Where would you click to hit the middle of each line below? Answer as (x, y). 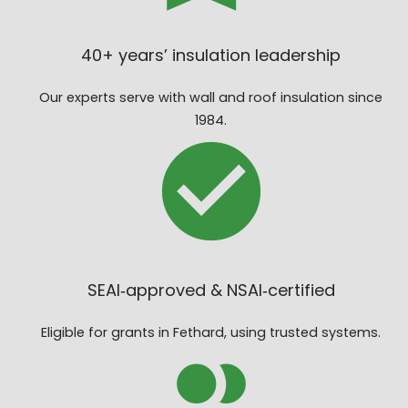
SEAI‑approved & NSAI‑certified (211, 290)
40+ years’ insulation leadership (211, 55)
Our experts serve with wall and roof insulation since (211, 97)
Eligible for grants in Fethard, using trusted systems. (211, 332)
